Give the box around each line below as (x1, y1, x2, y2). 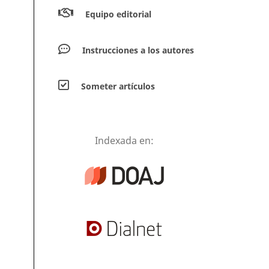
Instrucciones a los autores (82, 44, 194, 56)
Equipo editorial (85, 8, 151, 20)
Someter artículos (81, 80, 155, 92)
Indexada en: (94, 133, 154, 147)
